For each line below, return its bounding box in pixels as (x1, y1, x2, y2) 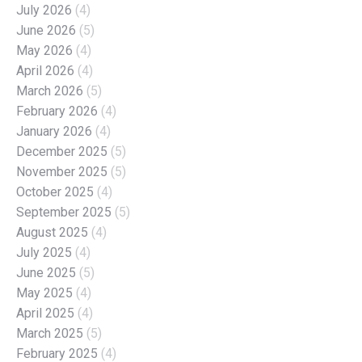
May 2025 (16, 284, 73, 301)
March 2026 (16, 82, 83, 99)
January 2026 (16, 123, 92, 139)
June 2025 (16, 264, 76, 280)
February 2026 (16, 103, 98, 119)
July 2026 (16, 2, 72, 18)
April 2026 (16, 62, 74, 78)
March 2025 (16, 325, 83, 341)
